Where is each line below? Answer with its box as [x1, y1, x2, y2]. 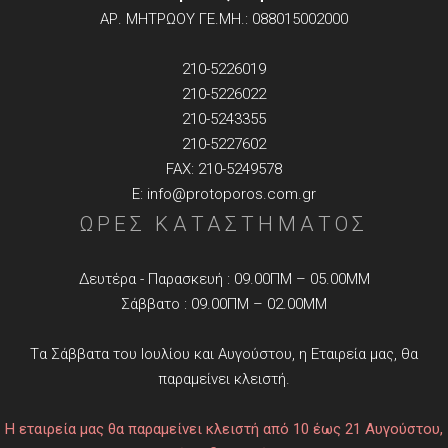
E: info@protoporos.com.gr [132, 185, 316, 204]
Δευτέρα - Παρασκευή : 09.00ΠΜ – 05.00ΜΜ [78, 270, 370, 289]
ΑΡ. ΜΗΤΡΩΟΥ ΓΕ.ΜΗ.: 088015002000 [100, 10, 348, 29]
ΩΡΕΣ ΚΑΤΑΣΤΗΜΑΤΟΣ [79, 212, 369, 237]
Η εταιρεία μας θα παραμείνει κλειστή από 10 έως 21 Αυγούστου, [5, 420, 443, 439]
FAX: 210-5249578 [166, 160, 282, 179]
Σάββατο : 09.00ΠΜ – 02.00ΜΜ [121, 295, 327, 314]
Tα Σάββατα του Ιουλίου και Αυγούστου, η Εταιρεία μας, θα [30, 345, 418, 364]
